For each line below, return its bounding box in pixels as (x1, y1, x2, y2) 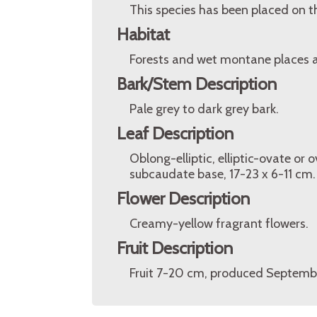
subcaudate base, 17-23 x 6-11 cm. (129, 166, 316, 182)
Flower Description (117, 188, 250, 209)
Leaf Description (117, 123, 234, 144)
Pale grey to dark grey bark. (129, 101, 279, 117)
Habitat (117, 24, 170, 45)
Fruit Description (117, 238, 233, 258)
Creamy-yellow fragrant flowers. (129, 216, 309, 231)
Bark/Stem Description (117, 74, 277, 94)
